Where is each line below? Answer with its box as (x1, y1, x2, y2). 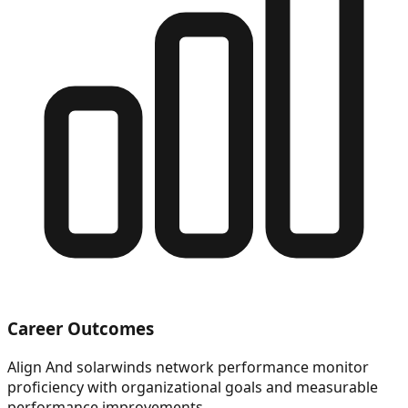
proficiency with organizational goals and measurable (7, 376, 378, 397)
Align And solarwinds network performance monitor (7, 356, 369, 377)
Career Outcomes (7, 316, 154, 340)
